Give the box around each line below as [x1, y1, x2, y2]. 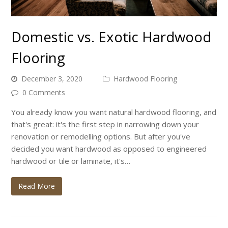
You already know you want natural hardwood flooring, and [11, 107, 217, 118]
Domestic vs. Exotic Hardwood [11, 27, 212, 47]
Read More [18, 181, 55, 191]
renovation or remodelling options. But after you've [11, 131, 191, 142]
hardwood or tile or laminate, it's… [11, 156, 131, 166]
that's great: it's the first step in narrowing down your [11, 119, 199, 130]
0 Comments [22, 88, 66, 98]
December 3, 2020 [21, 74, 83, 84]
